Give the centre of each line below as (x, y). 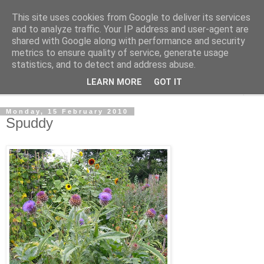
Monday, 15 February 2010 (67, 111)
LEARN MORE (114, 82)
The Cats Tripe (73, 35)
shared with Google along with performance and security (128, 41)
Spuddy (29, 123)
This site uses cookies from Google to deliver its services (131, 17)
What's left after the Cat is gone (70, 59)
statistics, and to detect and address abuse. (104, 65)
